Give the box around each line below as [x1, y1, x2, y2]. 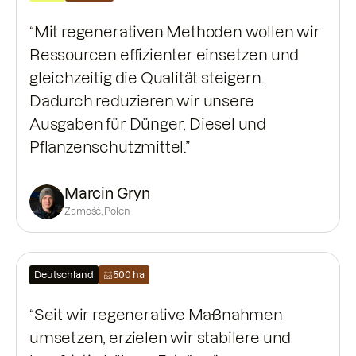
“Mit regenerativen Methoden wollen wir [29, 24, 320, 41]
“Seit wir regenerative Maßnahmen [29, 307, 283, 324]
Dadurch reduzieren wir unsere [29, 93, 254, 110]
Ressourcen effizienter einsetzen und [29, 47, 300, 64]
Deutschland [34, 269, 94, 281]
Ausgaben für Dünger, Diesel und [29, 116, 267, 133]
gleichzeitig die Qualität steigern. [29, 70, 264, 87]
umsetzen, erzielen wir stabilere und [29, 330, 292, 347]
